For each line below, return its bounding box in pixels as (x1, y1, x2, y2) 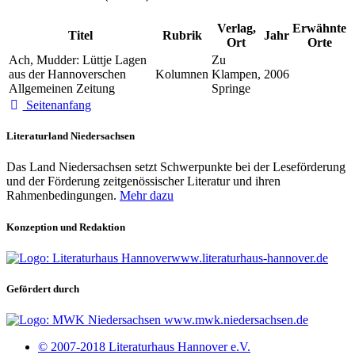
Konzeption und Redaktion (6, 220, 125, 233)
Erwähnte (292, 21, 346, 36)
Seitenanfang (22, 98, 91, 113)
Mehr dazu (120, 189, 174, 203)
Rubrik (162, 29, 202, 43)
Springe (212, 82, 250, 96)
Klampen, (212, 67, 261, 82)
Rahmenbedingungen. (6, 189, 120, 203)
